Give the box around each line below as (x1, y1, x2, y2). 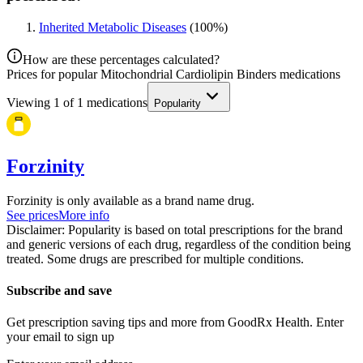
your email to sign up (6, 330, 114, 344)
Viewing (6, 96, 53, 110)
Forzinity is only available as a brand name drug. (6, 193, 254, 207)
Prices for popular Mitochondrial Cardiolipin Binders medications (6, 67, 340, 82)
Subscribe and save (6, 284, 112, 298)
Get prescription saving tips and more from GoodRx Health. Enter (6, 315, 344, 330)
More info (58, 207, 109, 222)
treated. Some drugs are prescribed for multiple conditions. (6, 251, 304, 266)
